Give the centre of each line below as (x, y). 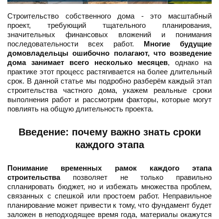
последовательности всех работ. (76, 44)
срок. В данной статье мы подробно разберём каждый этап (109, 81)
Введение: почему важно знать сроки (109, 132)
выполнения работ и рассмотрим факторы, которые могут (109, 100)
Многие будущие (178, 44)
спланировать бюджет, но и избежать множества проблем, (109, 187)
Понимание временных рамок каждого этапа (109, 168)
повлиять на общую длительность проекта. (80, 109)
